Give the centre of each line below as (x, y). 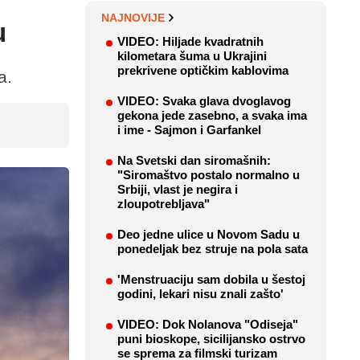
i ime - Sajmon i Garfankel (189, 130)
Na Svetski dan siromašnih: (194, 161)
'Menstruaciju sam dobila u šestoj (211, 280)
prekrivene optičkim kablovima (203, 71)
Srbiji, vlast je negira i (178, 190)
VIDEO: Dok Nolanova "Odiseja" (208, 325)
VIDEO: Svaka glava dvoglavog (204, 101)
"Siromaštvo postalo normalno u (209, 175)
